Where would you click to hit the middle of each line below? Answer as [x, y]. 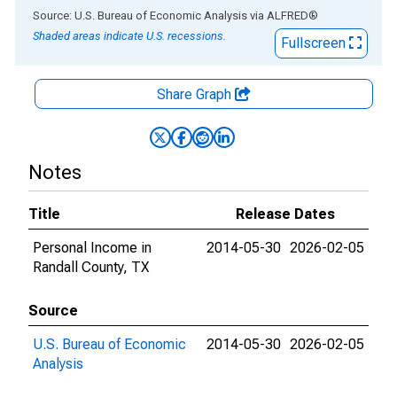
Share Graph [196, 94]
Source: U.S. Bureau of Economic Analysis [140, 16]
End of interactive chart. [88, 15]
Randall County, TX [91, 267]
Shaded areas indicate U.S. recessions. [129, 36]
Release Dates [285, 214]
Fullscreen [315, 43]
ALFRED [288, 16]
